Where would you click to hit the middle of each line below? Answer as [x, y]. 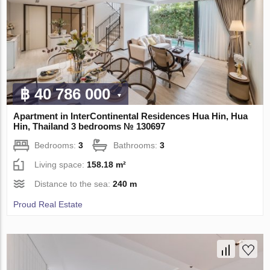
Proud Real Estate [48, 205]
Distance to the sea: [74, 184]
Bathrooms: [137, 146]
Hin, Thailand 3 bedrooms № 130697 [89, 127]
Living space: [61, 165]
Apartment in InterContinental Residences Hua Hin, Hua [131, 116]
